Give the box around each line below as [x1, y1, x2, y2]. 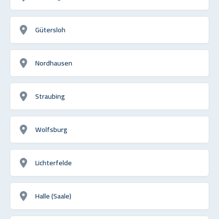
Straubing [35, 89, 65, 103]
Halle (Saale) [35, 189, 71, 202]
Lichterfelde [35, 155, 72, 169]
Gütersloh [35, 22, 66, 36]
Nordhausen [35, 56, 72, 69]
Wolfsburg [35, 122, 67, 136]
